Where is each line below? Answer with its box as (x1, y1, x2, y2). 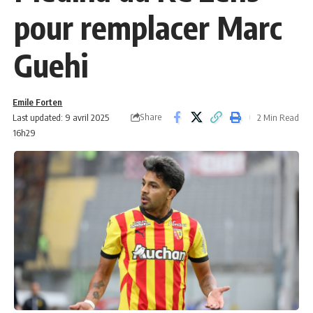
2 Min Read (257, 111, 299, 123)
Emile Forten (13, 96, 63, 108)
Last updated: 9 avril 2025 (13, 111, 110, 123)
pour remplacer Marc (14, 7, 282, 47)
